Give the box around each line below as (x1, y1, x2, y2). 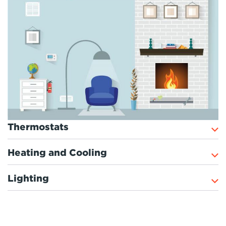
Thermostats (8, 122, 69, 133)
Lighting (8, 173, 49, 184)
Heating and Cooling (8, 147, 107, 158)
